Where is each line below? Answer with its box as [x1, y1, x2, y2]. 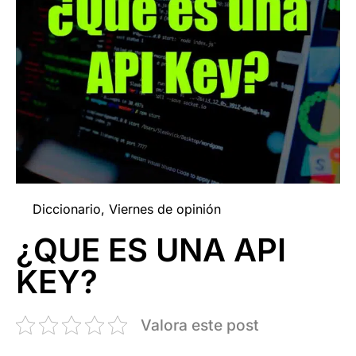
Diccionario [33, 200, 101, 217]
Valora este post [141, 315, 259, 335]
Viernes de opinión [109, 200, 221, 217]
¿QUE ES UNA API [16, 230, 286, 269]
